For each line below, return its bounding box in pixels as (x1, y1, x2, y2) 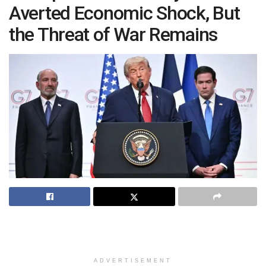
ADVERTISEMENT (94, 258, 172, 264)
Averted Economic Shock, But (9, 2, 240, 24)
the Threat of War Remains (9, 23, 217, 46)
